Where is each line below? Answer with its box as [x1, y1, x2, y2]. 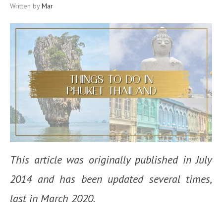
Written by [10, 1, 42, 10]
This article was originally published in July [10, 153, 212, 166]
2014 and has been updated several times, [10, 172, 212, 186]
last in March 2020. [10, 191, 96, 205]
